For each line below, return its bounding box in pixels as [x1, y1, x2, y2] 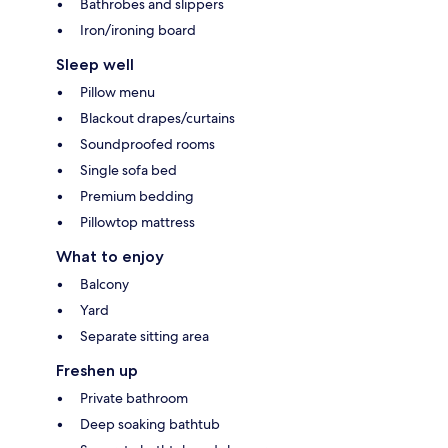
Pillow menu [80, 83, 155, 102]
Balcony [80, 275, 129, 294]
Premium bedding [80, 187, 194, 206]
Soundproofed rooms [80, 135, 215, 154]
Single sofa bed [80, 161, 177, 180]
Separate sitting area [80, 327, 209, 346]
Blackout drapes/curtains [80, 109, 235, 128]
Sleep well [56, 55, 134, 75]
